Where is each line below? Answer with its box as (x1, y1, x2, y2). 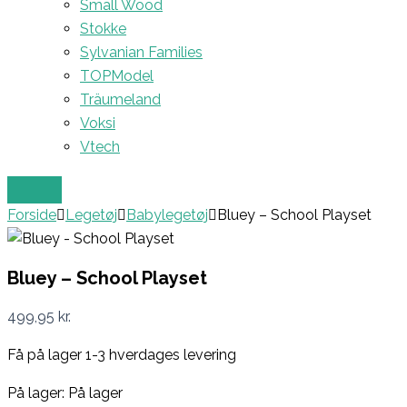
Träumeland (80, 90, 161, 108)
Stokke (80, 19, 126, 37)
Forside (7, 205, 56, 223)
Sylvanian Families (80, 43, 203, 61)
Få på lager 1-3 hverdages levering (7, 346, 236, 364)
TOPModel (80, 66, 154, 84)
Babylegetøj (126, 205, 208, 223)
